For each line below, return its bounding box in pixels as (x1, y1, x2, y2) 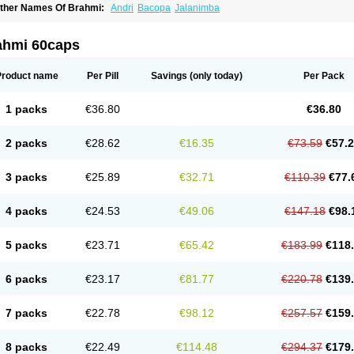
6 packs (6, 273, 47, 285)
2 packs (6, 137, 47, 149)
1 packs (6, 103, 47, 115)
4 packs (6, 205, 47, 217)
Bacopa (137, 2, 171, 13)
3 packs (6, 171, 47, 183)
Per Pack (303, 70, 345, 81)
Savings (151, 70, 187, 81)
